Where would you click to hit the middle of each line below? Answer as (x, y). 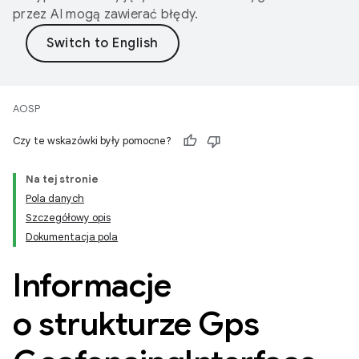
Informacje (92, 285)
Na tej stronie (62, 179)
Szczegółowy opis (68, 218)
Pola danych (55, 198)
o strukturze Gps (136, 324)
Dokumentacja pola (72, 237)
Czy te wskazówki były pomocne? (92, 141)
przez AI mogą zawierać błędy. (106, 14)
